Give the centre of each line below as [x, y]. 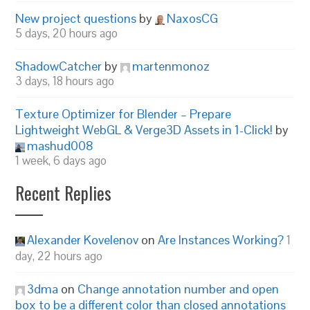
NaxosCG [193, 18]
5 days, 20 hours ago [67, 33]
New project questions [76, 18]
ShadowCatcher [59, 66]
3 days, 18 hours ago [65, 81]
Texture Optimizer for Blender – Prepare [124, 114]
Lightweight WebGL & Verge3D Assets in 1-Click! [144, 130]
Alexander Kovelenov [83, 240]
